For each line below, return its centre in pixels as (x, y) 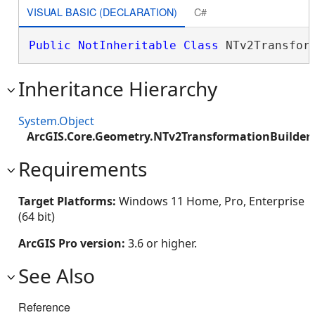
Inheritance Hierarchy (118, 89)
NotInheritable (127, 45)
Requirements (83, 169)
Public (50, 45)
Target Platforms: (69, 201)
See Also (57, 276)
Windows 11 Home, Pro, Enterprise (212, 201)
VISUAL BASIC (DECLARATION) (102, 11)
